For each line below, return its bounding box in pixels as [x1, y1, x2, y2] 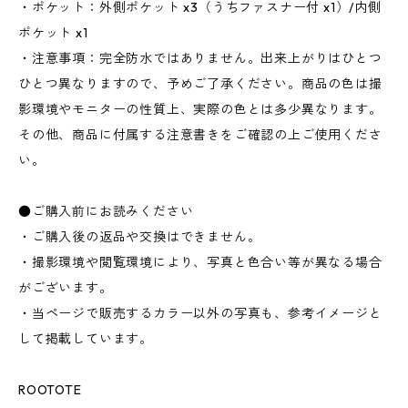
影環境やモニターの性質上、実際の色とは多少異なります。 [18, 101, 382, 118]
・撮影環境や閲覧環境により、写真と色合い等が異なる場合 [18, 254, 382, 271]
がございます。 [18, 280, 113, 297]
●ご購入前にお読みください [18, 203, 194, 220]
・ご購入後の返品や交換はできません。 [18, 229, 261, 246]
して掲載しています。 [18, 331, 153, 348]
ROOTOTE [18, 382, 82, 399]
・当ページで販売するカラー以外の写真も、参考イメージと [18, 305, 382, 322]
